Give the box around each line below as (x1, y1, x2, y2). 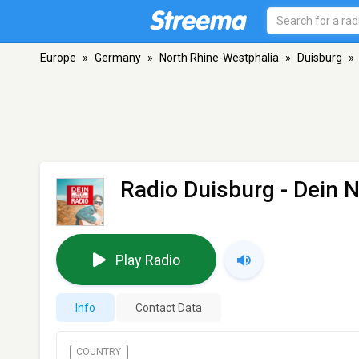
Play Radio (115, 251, 180, 268)
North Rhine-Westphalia (159, 51, 279, 64)
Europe (40, 51, 76, 64)
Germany (95, 51, 141, 64)
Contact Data (135, 301, 202, 314)
